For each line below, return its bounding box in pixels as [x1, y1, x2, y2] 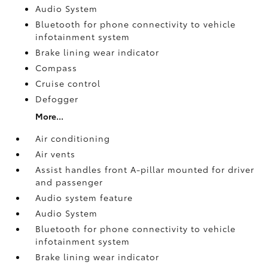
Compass [35, 61, 78, 74]
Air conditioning [35, 132, 111, 144]
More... [35, 109, 64, 122]
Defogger [35, 92, 79, 105]
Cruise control [35, 77, 101, 89]
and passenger [35, 175, 103, 188]
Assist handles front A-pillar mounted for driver [35, 163, 255, 175]
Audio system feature [35, 191, 133, 203]
